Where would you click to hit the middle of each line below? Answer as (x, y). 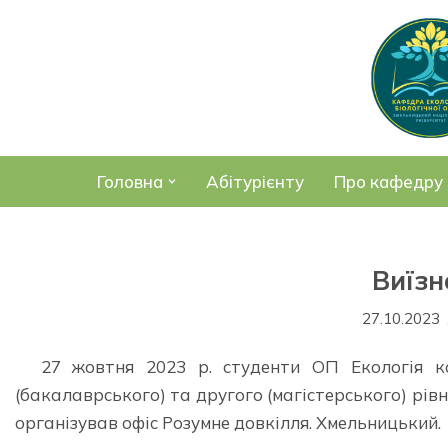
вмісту (41, 111)
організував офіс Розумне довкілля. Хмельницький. (228, 422)
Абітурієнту (255, 181)
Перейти (51, 55)
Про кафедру (388, 181)
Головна (129, 181)
